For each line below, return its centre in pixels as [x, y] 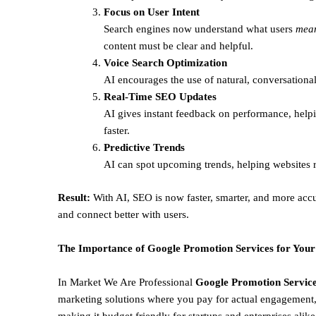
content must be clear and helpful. [178, 46]
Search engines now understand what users [200, 29]
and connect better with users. [123, 214]
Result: [75, 197]
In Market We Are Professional [125, 282]
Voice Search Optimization [165, 63]
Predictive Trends [144, 148]
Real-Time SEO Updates [160, 97]
